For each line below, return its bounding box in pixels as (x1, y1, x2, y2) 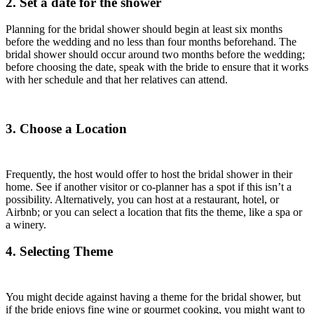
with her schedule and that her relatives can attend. (6, 74, 228, 86)
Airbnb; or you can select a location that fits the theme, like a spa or (6, 205, 302, 218)
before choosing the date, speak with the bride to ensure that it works (6, 61, 308, 74)
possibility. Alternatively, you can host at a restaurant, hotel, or (6, 193, 279, 205)
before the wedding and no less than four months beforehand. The (6, 36, 296, 48)
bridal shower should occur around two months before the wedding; (6, 48, 305, 61)
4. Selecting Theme (6, 244, 113, 259)
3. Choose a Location (6, 121, 127, 136)
